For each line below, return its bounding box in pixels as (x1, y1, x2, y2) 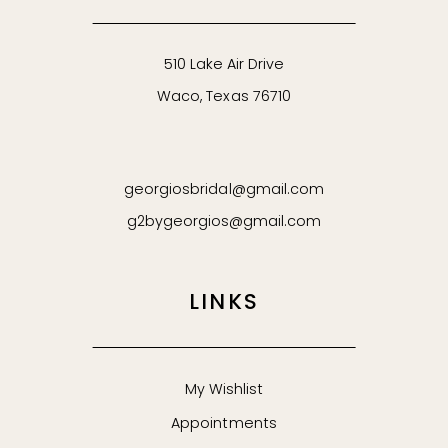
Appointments (171, 417, 277, 433)
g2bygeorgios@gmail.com (126, 214, 322, 230)
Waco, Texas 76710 (157, 90, 291, 106)
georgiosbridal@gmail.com (124, 182, 324, 198)
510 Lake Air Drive (163, 58, 285, 74)
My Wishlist (184, 382, 264, 398)
